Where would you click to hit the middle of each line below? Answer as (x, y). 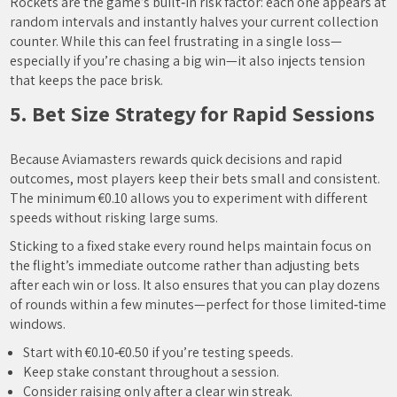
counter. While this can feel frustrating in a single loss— (176, 41)
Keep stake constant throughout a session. (152, 372)
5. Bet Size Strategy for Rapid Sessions (193, 113)
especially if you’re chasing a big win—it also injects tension (188, 61)
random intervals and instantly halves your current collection (195, 22)
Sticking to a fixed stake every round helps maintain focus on (191, 246)
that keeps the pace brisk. (87, 80)
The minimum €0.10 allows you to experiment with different (189, 198)
